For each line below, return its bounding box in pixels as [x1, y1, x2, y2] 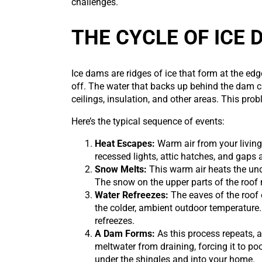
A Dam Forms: [95, 228, 155, 240]
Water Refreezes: [95, 189, 168, 201]
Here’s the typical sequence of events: [71, 116, 225, 127]
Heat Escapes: [95, 138, 155, 150]
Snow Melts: [95, 164, 147, 175]
